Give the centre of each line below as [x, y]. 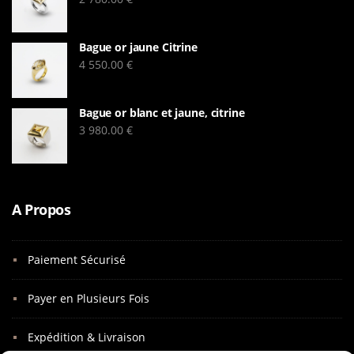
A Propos [41, 209]
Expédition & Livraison [87, 337]
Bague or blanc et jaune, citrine [162, 112]
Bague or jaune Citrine [138, 47]
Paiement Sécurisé [77, 259]
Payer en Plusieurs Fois [88, 298]
